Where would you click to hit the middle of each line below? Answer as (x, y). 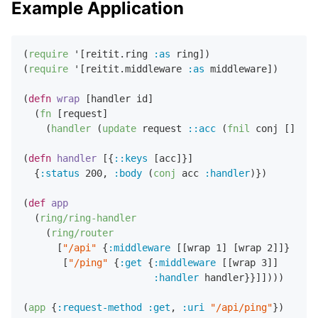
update (119, 128)
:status (60, 173)
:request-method (99, 307)
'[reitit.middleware (128, 68)
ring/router (82, 232)
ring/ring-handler (88, 218)
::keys (131, 158)
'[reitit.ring (111, 54)
